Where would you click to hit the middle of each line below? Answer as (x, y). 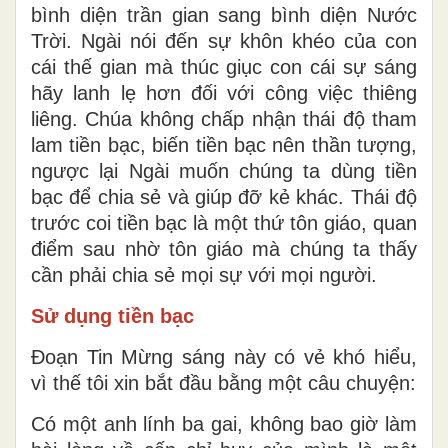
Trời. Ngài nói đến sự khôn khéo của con (224, 40)
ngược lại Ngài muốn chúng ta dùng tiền (224, 170)
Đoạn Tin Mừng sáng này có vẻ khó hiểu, (224, 356)
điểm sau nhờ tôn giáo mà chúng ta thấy (224, 248)
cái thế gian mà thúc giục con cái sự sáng (224, 66)
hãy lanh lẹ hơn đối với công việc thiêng (224, 92)
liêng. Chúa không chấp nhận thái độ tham (224, 118)
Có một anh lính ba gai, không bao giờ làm (224, 423)
